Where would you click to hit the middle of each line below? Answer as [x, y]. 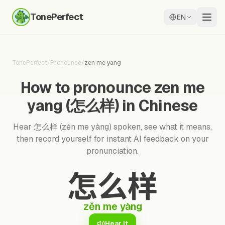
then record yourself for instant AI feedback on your [113, 139]
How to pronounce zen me [113, 88]
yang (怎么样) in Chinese [113, 106]
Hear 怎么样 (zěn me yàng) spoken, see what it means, [113, 127]
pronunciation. [113, 151]
